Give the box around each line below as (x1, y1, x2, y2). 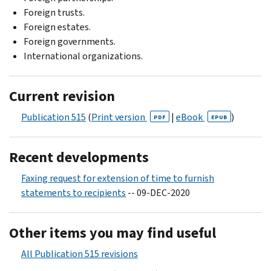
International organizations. (24, 49, 143, 62)
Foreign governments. (24, 34, 116, 48)
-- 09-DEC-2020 (126, 186, 190, 199)
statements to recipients (21, 186, 126, 199)
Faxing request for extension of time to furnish (21, 171, 214, 184)
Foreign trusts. (24, 5, 85, 19)
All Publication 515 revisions (21, 247, 138, 260)
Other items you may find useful (9, 223, 216, 243)
